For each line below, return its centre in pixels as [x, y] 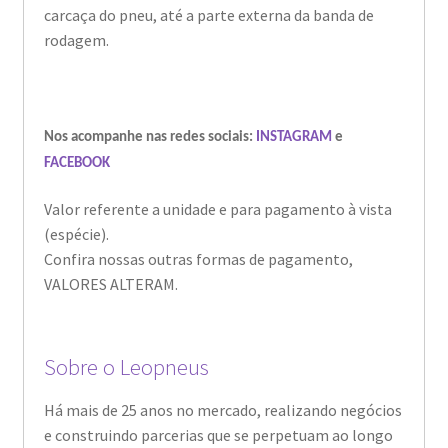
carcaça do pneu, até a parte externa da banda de [208, 14]
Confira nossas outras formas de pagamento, [198, 259]
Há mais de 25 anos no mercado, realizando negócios [222, 409]
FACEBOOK [76, 163]
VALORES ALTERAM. [110, 284]
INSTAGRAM [293, 137]
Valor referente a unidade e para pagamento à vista [217, 209]
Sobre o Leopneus [126, 367]
